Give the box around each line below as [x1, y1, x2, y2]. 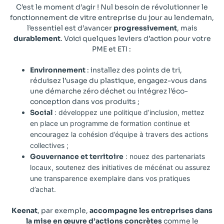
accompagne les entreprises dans [89, 205, 212, 215]
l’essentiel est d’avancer [26, 23, 113, 32]
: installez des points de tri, [85, 65, 182, 74]
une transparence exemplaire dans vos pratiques [30, 173, 190, 182]
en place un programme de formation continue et [30, 118, 190, 127]
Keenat [11, 205, 37, 215]
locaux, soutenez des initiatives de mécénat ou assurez [30, 162, 210, 171]
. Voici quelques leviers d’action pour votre [60, 33, 211, 43]
